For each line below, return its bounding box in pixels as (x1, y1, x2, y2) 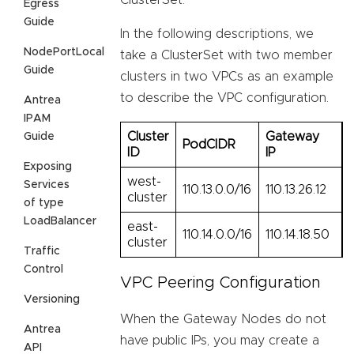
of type (24, 197, 64, 209)
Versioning (24, 293, 80, 305)
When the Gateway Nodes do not (120, 313, 326, 326)
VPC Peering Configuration (120, 275, 321, 292)
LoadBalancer (24, 215, 96, 227)
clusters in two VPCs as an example (120, 70, 333, 84)
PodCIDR (183, 138, 235, 152)
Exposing (24, 160, 72, 172)
